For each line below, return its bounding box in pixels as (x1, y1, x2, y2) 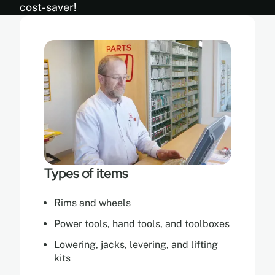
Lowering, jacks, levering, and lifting (54, 238, 218, 250)
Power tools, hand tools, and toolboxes (54, 217, 230, 230)
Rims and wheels (54, 196, 131, 209)
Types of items (44, 165, 128, 182)
